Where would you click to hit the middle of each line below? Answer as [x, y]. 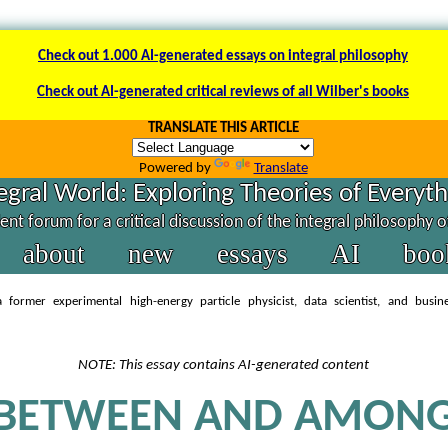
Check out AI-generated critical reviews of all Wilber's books [223, 92]
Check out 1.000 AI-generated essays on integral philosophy [223, 56]
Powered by [176, 168]
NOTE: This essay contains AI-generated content [223, 365]
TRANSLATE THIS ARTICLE [223, 128]
